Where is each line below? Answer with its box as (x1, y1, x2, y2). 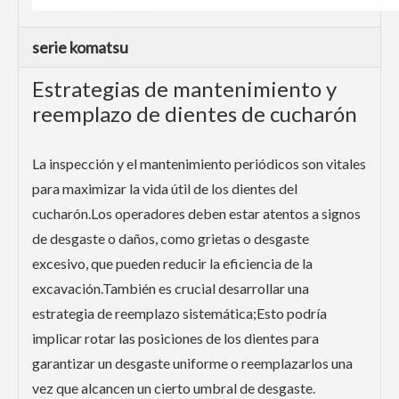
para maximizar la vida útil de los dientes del (32, 180, 297, 198)
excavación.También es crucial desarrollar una (32, 280, 309, 297)
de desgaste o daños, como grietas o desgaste (32, 230, 309, 248)
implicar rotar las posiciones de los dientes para (32, 330, 319, 347)
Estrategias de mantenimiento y (32, 76, 337, 102)
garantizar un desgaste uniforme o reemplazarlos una (32, 354, 353, 372)
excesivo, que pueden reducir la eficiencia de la (32, 255, 313, 273)
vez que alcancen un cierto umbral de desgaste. (32, 379, 315, 397)
